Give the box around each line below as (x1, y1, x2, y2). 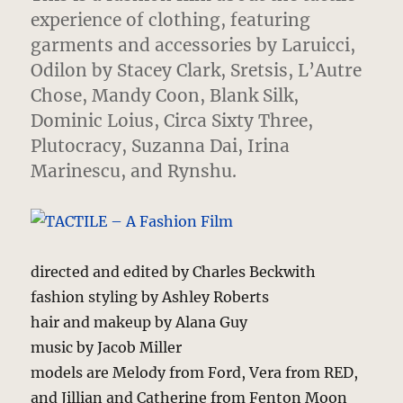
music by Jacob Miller (31, 338, 183, 357)
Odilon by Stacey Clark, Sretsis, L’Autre (31, 59, 363, 82)
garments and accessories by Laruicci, (31, 34, 356, 57)
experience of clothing (31, 9, 221, 31)
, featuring (220, 9, 311, 31)
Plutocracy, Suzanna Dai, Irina (31, 135, 291, 157)
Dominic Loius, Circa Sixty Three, (31, 110, 314, 132)
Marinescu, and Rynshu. (31, 160, 237, 183)
